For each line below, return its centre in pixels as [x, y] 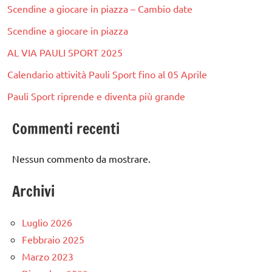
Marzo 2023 [48, 256]
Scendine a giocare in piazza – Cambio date [100, 8]
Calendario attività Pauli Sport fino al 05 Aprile [107, 74]
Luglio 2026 [47, 222]
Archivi [33, 191]
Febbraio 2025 [53, 239]
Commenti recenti [66, 128]
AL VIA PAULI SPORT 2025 [65, 52]
